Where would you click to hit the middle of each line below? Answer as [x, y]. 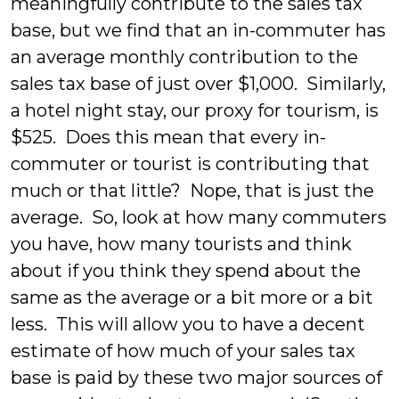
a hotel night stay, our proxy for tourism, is [195, 110]
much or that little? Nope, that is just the [192, 191]
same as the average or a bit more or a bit [192, 297]
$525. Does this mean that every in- [168, 137]
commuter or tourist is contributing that [190, 164]
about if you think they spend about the [186, 271]
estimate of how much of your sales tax [183, 351]
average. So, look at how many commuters [199, 217]
